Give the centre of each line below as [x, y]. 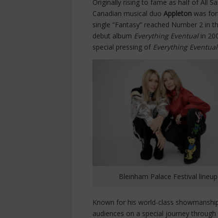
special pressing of [123, 47]
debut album [113, 36]
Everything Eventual [167, 36]
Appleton [179, 14]
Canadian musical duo [128, 14]
